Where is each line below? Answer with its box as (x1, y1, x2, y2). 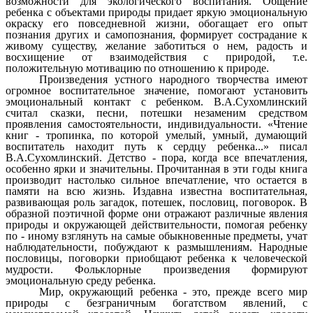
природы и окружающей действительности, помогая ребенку (6, 218, 307, 231)
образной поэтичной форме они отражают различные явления (6, 207, 307, 219)
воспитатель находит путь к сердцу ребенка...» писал (6, 140, 307, 152)
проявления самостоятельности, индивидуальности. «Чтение (6, 117, 307, 130)
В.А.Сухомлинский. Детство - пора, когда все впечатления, (6, 151, 307, 163)
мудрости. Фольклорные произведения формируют (6, 263, 307, 275)
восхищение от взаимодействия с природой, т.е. (6, 50, 307, 63)
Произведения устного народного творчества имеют (39, 73, 307, 85)
